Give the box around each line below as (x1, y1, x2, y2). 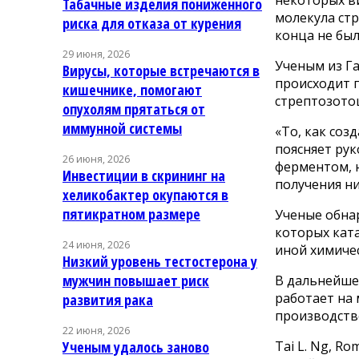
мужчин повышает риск (63, 270, 209, 290)
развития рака (63, 289, 153, 309)
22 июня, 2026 (63, 323, 130, 337)
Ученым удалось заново (63, 337, 209, 357)
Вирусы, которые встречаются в (63, 60, 260, 80)
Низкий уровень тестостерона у (63, 251, 257, 271)
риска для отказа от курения (63, 13, 241, 33)
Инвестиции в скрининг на (63, 165, 225, 185)
